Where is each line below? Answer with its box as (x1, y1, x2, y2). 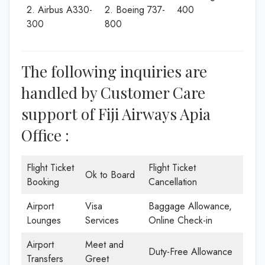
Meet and (85, 238, 124, 251)
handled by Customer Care (21, 82, 205, 103)
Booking (27, 175, 59, 189)
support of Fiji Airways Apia (21, 104, 211, 124)
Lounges (27, 214, 61, 227)
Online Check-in (148, 214, 212, 227)
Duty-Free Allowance (148, 245, 232, 258)
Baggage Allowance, (148, 199, 232, 213)
